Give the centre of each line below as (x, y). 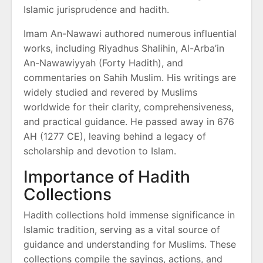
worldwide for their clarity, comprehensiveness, (129, 107)
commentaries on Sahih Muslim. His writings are (130, 78)
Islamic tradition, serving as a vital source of (122, 230)
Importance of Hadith (107, 177)
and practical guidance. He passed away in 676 (129, 122)
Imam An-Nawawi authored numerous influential (130, 34)
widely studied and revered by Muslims (110, 92)
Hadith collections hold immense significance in (129, 215)
